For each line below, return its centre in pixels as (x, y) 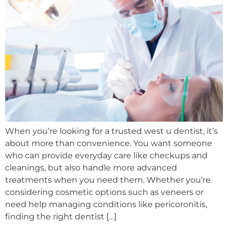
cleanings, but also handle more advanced (91, 168)
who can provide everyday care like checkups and (106, 156)
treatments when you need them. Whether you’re (108, 180)
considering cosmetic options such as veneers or (104, 192)
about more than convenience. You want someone (109, 144)
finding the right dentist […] (61, 217)
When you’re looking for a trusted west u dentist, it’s (111, 131)
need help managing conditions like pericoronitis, (106, 205)
